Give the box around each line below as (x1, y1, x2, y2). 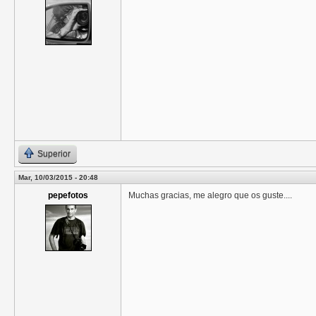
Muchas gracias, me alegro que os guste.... (128, 190, 292, 201)
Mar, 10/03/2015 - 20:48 (18, 174, 98, 182)
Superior (37, 149, 71, 159)
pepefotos (47, 190, 88, 201)
